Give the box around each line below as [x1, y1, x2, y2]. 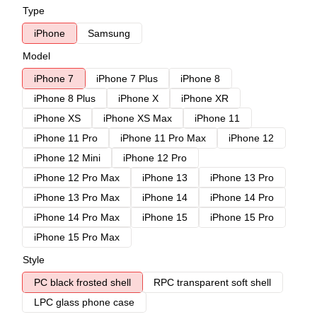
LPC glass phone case [34, 296, 134, 308]
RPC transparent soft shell [154, 277, 271, 288]
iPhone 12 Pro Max [34, 172, 120, 183]
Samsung [88, 28, 130, 39]
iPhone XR [181, 93, 229, 104]
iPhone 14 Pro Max [34, 212, 120, 223]
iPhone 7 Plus [96, 73, 158, 84]
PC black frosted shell [34, 277, 131, 288]
